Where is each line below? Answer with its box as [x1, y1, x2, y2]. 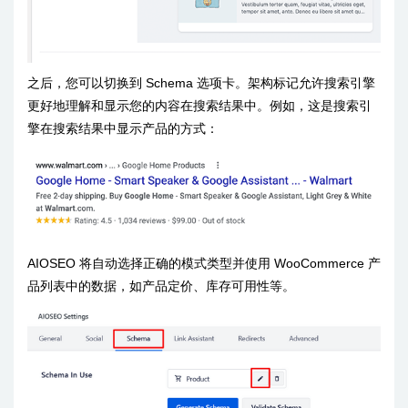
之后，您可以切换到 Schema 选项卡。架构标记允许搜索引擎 [27, 75, 375, 90]
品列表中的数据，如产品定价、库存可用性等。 [27, 278, 295, 293]
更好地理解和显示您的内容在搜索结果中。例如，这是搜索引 [27, 97, 372, 113]
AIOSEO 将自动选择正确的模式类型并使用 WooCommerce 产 [27, 255, 381, 270]
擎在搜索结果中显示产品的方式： [27, 120, 219, 136]
